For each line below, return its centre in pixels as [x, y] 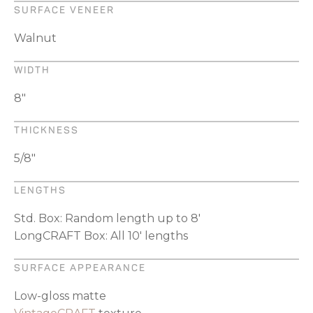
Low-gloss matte [60, 296]
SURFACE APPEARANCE [80, 268]
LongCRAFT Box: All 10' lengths [101, 235]
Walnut [35, 38]
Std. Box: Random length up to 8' [107, 218]
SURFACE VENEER [64, 10]
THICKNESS [46, 130]
